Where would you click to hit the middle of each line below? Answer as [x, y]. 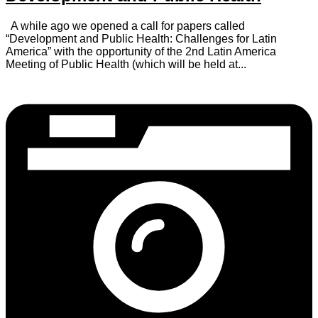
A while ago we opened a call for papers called [125, 26]
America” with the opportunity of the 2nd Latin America [141, 51]
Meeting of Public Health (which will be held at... [126, 64]
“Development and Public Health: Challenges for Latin [141, 38]
